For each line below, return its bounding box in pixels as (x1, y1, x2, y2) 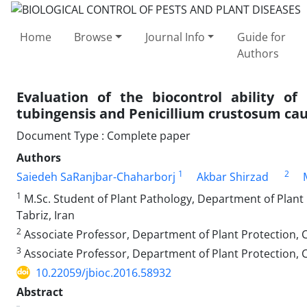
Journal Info (145, 29, 205, 45)
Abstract (16, 284, 63, 299)
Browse (74, 29, 113, 45)
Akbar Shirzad (197, 169, 269, 184)
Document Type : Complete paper (16, 127, 191, 143)
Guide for (236, 29, 286, 45)
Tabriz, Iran (16, 207, 75, 223)
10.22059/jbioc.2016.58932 (36, 265, 171, 280)
